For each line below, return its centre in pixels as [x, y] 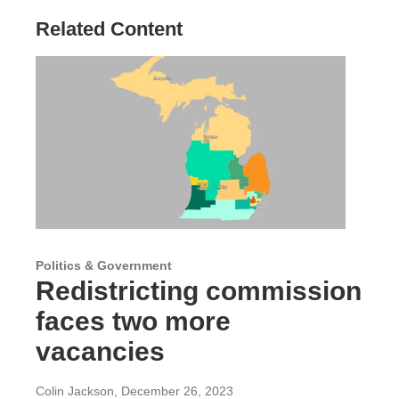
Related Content [109, 29]
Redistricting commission [199, 291]
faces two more [133, 322]
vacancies [100, 352]
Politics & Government [104, 266]
